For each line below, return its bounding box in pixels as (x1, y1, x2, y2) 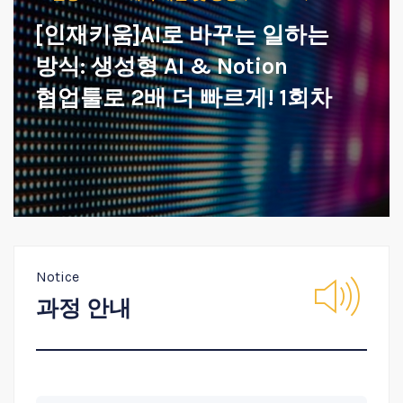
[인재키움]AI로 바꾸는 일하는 (35, 22, 329, 48)
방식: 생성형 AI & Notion (35, 53, 288, 79)
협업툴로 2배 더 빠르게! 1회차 (35, 85, 332, 111)
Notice (36, 267, 79, 285)
